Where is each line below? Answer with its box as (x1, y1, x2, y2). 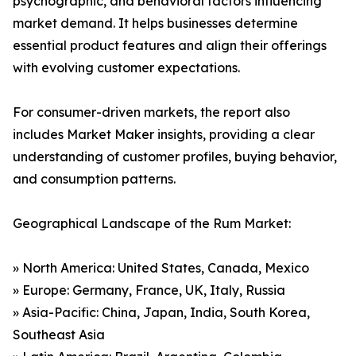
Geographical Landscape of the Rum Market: (13, 215, 291, 232)
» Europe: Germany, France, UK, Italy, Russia (13, 282, 285, 299)
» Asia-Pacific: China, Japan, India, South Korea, (13, 304, 310, 321)
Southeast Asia (13, 327, 105, 343)
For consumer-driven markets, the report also (13, 104, 290, 121)
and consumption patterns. (13, 171, 176, 188)
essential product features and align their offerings (13, 37, 327, 54)
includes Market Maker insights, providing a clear (13, 126, 315, 143)
